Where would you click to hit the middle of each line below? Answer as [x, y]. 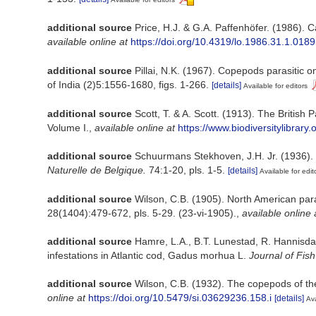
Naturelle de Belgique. [97, 170]
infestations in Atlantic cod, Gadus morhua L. [148, 255]
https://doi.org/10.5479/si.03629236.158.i [180, 298]
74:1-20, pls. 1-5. [186, 170]
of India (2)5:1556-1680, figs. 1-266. [128, 84]
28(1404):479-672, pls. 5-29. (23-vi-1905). [142, 213]
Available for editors [275, 85]
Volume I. [68, 127]
